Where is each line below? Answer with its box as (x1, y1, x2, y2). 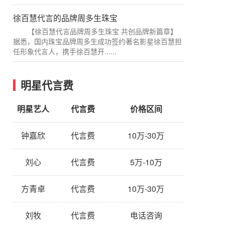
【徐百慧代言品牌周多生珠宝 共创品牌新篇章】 (28, 26, 177, 36)
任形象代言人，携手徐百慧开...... (13, 46, 117, 56)
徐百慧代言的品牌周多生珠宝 (13, 12, 118, 24)
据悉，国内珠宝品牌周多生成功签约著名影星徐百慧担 (13, 36, 182, 46)
